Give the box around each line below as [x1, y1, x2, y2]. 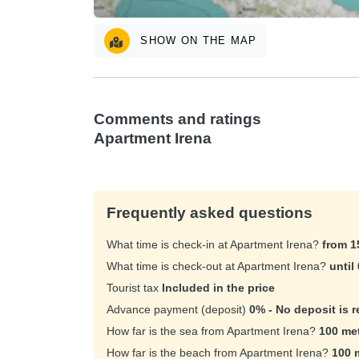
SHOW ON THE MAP [230, 34, 257, 46]
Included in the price [162, 280, 275, 294]
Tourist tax [107, 280, 162, 294]
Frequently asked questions [107, 204, 313, 221]
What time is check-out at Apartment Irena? [107, 259, 329, 272]
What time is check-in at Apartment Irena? [107, 237, 322, 251]
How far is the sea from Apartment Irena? [107, 324, 319, 337]
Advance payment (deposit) [107, 302, 249, 316]
